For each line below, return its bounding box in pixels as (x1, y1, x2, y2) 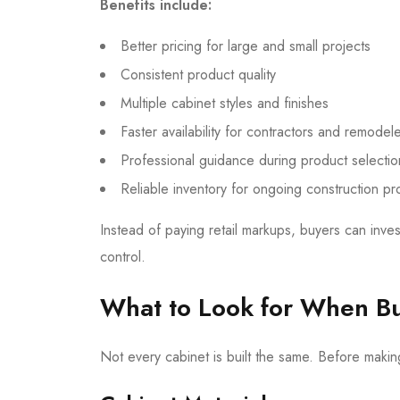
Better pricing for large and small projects (121, 35, 371, 56)
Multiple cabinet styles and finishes (121, 92, 329, 113)
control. (100, 246, 146, 267)
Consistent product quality (121, 63, 276, 85)
